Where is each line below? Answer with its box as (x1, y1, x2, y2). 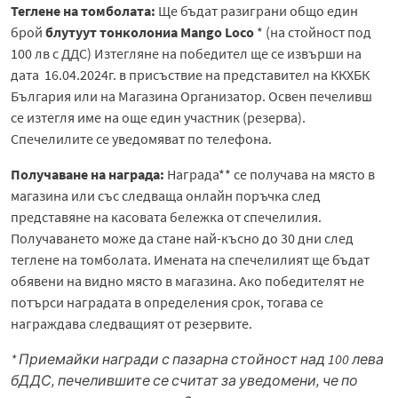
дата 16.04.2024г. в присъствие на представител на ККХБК (11, 65, 370, 84)
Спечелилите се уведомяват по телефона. (11, 129, 272, 147)
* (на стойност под (257, 22, 371, 41)
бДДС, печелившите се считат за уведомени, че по (11, 370, 358, 389)
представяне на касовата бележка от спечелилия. (11, 207, 322, 226)
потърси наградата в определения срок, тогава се (11, 292, 323, 311)
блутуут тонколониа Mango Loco (45, 22, 257, 41)
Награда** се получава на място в (167, 164, 375, 183)
